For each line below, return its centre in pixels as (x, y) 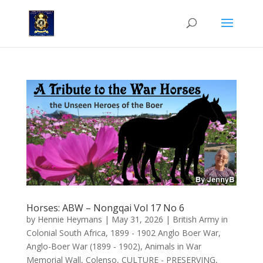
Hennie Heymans (70, 220)
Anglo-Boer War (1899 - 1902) (83, 247)
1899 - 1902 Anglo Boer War (164, 233)
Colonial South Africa (66, 233)
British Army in (200, 220)
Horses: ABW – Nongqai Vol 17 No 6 (105, 208)
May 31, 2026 (137, 220)
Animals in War (173, 247)
